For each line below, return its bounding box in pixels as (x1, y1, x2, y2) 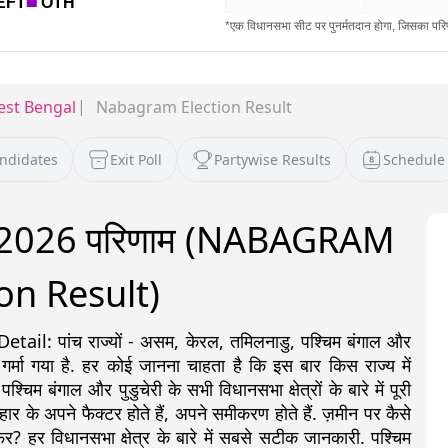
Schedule (383, 150, 445, 170)
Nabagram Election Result (96, 96, 292, 119)
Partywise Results (214, 150, 331, 170)
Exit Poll (110, 150, 162, 170)
